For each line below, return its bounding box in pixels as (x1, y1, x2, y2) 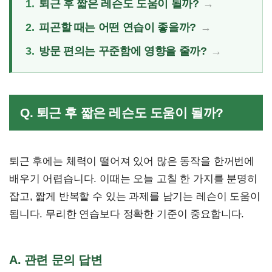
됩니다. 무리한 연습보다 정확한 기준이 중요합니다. (9, 208, 245, 220)
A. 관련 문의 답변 (9, 253, 103, 267)
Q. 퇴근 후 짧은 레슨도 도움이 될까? (20, 105, 223, 120)
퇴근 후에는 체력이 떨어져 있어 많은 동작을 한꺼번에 (9, 155, 255, 167)
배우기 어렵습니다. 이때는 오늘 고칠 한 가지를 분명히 (9, 172, 257, 185)
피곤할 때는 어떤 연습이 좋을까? (39, 21, 196, 33)
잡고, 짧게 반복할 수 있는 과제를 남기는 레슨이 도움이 (9, 190, 260, 202)
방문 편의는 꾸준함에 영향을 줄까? (39, 44, 207, 57)
